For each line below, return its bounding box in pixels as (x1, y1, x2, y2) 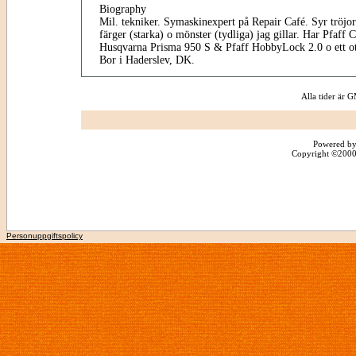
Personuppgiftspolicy (6, 231, 83, 240)
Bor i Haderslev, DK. (99, 54, 195, 66)
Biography (99, 3, 146, 15)
